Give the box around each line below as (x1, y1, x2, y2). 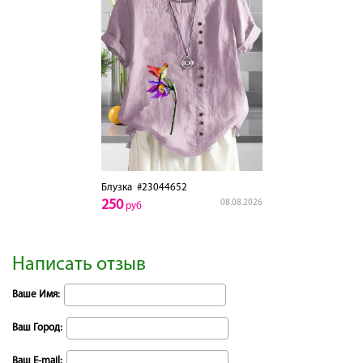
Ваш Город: (12, 322, 62, 333)
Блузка (100, 181, 132, 193)
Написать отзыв (12, 254, 146, 275)
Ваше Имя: (12, 288, 60, 300)
